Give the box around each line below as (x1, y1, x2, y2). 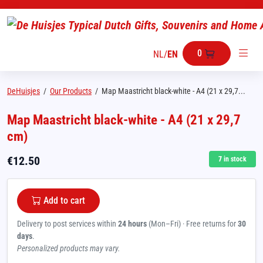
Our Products (50, 86, 92, 96)
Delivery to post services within (17, 219, 118, 228)
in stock (222, 155, 247, 163)
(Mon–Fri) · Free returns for (147, 219, 238, 228)
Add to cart (43, 195, 85, 206)
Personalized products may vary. (17, 244, 120, 253)
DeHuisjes (7, 86, 40, 96)
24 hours (118, 219, 147, 228)
